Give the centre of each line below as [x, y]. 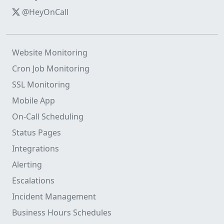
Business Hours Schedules [62, 212]
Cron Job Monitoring [51, 68]
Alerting [27, 164]
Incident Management [54, 196]
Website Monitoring [50, 52]
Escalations [33, 180]
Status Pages [36, 132]
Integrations [35, 148]
